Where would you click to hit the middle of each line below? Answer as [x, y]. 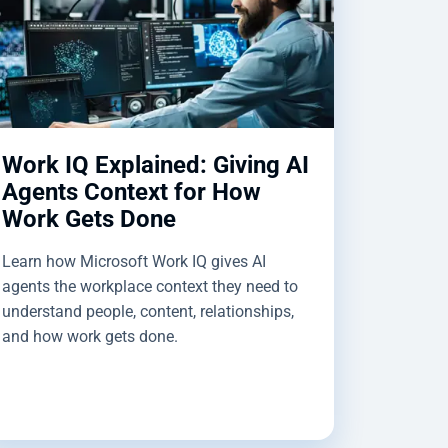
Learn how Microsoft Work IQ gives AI [134, 261]
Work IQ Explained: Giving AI [155, 164]
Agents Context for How [131, 191]
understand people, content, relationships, [148, 311]
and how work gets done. [90, 336]
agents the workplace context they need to [150, 286]
